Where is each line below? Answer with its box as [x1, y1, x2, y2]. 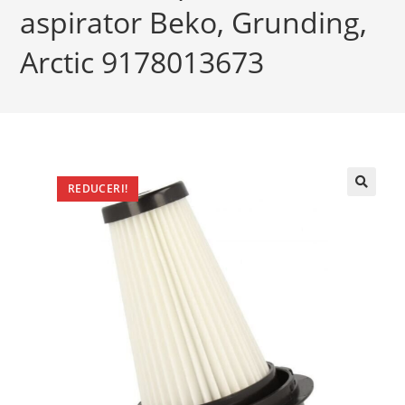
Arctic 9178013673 [20, 42, 265, 81]
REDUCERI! [67, 181, 128, 196]
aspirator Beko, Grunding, [20, 3, 368, 42]
